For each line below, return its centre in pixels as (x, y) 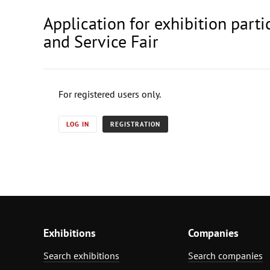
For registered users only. (110, 94)
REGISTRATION (135, 124)
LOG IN (78, 124)
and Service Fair (101, 41)
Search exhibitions (81, 255)
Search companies (225, 255)
